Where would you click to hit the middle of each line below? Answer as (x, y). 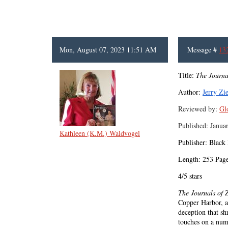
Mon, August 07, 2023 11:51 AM (108, 50)
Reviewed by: (198, 109)
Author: (189, 92)
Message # (203, 50)
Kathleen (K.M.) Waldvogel (100, 133)
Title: (187, 75)
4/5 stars (190, 176)
